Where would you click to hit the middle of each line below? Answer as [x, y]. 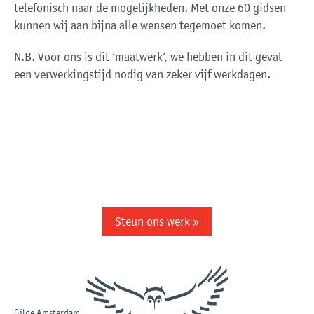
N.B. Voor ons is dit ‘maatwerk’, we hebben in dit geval [148, 57]
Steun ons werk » [157, 222]
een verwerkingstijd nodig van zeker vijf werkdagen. [142, 75]
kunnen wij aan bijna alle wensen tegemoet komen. [140, 26]
